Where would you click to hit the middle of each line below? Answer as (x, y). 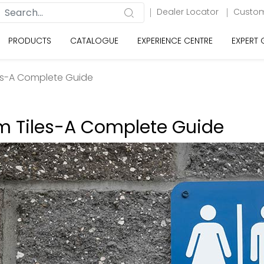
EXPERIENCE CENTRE (175, 41)
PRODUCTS (30, 41)
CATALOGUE (94, 41)
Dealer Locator (189, 12)
